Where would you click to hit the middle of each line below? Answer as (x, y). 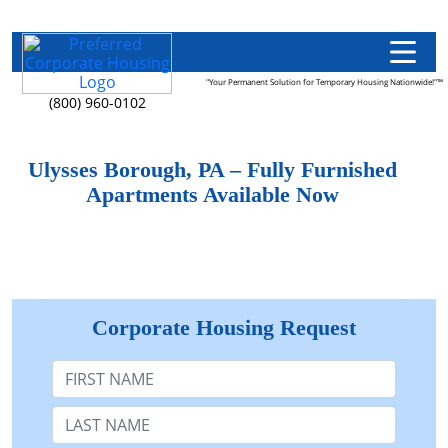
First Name (92, 367)
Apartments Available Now (212, 195)
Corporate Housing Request (224, 327)
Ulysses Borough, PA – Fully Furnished (212, 170)
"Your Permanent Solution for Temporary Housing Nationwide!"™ (324, 81)
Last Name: (93, 413)
